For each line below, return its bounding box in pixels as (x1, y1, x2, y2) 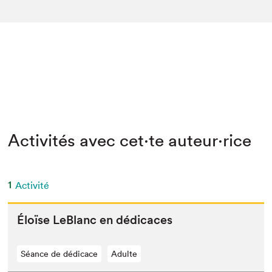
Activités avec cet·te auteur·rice (8, 130, 252, 151)
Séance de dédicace (21, 248, 98, 259)
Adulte (111, 248, 138, 259)
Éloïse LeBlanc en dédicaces (17, 212, 173, 227)
